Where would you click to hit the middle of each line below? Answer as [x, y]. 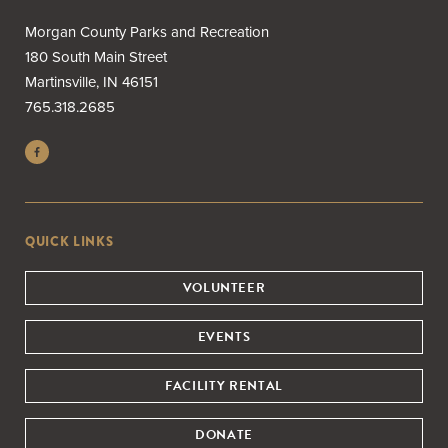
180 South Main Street [96, 56]
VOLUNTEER [224, 287]
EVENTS [224, 336]
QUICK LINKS [69, 241]
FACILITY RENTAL [224, 385]
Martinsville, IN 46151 [91, 81]
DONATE [224, 434]
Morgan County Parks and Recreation [147, 31]
